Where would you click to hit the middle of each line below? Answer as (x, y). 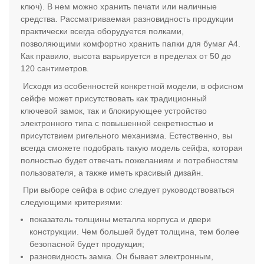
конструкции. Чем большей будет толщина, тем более (135, 232)
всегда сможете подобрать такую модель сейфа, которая (132, 148)
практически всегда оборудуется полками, (102, 32)
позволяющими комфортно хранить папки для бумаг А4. (131, 44)
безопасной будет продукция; (87, 244)
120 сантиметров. (55, 69)
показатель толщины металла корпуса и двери (121, 220)
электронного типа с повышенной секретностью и (117, 123)
